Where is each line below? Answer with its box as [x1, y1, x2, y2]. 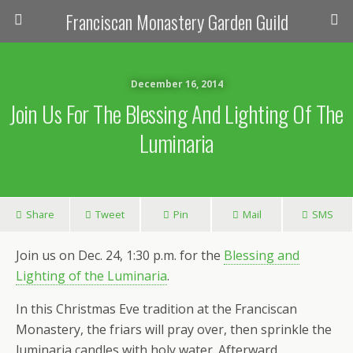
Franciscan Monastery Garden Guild [65, 7, 288, 35]
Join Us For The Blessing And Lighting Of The [9, 97, 344, 130]
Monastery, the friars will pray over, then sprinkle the [16, 321, 332, 338]
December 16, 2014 [130, 77, 223, 91]
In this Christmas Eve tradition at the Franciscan [16, 300, 297, 318]
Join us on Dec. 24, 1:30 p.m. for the [16, 247, 224, 264]
